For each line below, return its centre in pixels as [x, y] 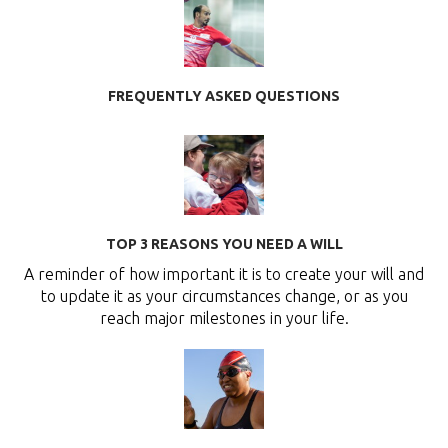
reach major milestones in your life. [224, 318]
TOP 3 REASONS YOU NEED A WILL [224, 244]
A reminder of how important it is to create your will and [224, 274]
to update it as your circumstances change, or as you [224, 296]
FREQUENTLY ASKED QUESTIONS [224, 96]
